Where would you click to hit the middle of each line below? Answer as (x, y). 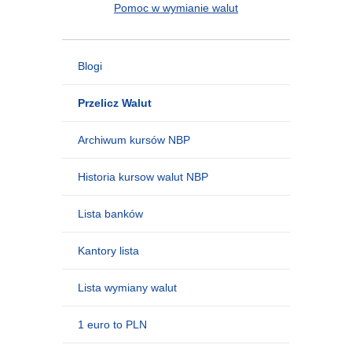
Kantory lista (108, 251)
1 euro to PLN (112, 324)
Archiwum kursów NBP (134, 140)
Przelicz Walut (115, 103)
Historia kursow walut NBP (143, 177)
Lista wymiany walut (127, 288)
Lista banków (110, 214)
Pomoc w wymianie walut (176, 8)
